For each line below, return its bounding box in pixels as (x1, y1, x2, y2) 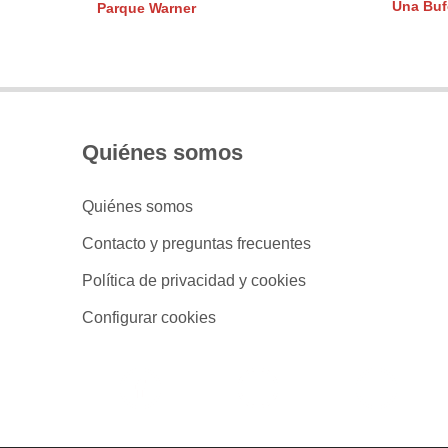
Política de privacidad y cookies (82, 271, 306, 289)
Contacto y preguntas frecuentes (82, 234, 311, 252)
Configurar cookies (82, 308, 216, 326)
